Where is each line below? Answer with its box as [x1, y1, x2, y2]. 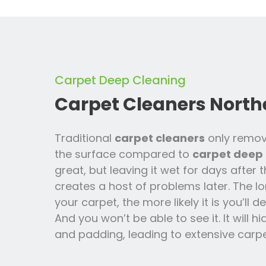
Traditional [55, 130, 115, 145]
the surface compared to [55, 146, 192, 161]
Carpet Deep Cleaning [55, 71, 186, 88]
